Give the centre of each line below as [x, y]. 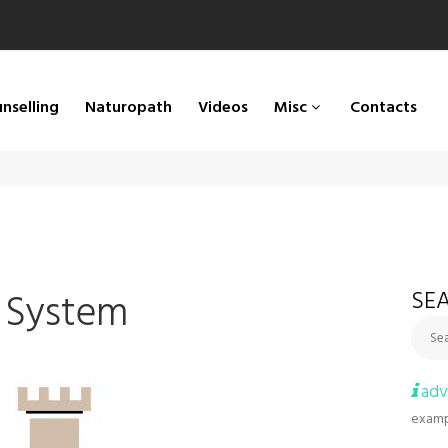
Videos [223, 106]
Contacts [383, 106]
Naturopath [128, 106]
